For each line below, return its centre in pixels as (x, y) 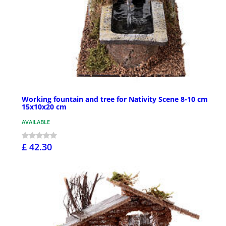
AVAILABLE (36, 122)
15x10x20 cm (44, 107)
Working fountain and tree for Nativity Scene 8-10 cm (115, 99)
